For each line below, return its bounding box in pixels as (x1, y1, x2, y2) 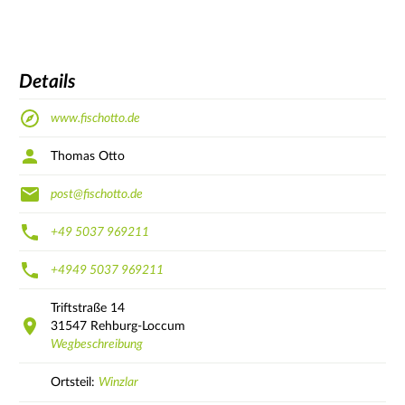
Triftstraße (51, 301, 107, 315)
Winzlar (99, 375, 138, 389)
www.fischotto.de (51, 111, 140, 125)
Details (19, 72, 76, 92)
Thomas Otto (51, 149, 125, 163)
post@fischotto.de (51, 187, 143, 201)
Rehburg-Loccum (90, 319, 185, 333)
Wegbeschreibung (51, 337, 143, 351)
